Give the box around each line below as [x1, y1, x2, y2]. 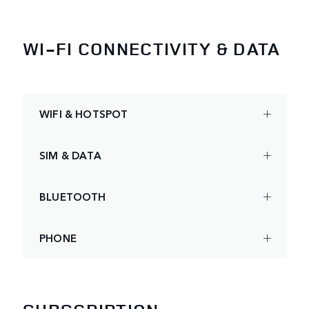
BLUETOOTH [39, 189, 106, 204]
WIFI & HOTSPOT [39, 106, 128, 121]
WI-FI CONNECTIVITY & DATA [23, 36, 281, 61]
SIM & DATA [39, 148, 101, 163]
